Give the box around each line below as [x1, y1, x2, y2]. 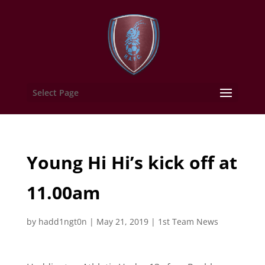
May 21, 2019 [96, 216, 148, 227]
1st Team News [157, 216, 218, 227]
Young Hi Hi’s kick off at [26, 150, 237, 174]
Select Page [32, 87, 79, 98]
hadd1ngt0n [38, 216, 87, 227]
